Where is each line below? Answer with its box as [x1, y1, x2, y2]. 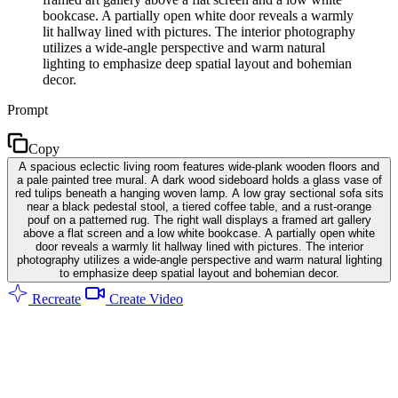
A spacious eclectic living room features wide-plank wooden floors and [19, 159, 379, 173]
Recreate [28, 291, 81, 306]
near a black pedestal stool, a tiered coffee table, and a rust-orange [27, 199, 371, 213]
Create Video [106, 291, 183, 306]
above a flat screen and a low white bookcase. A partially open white [23, 226, 375, 240]
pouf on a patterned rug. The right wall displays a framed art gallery [27, 212, 371, 227]
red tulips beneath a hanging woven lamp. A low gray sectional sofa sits [14, 186, 384, 200]
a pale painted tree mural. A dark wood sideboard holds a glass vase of [16, 172, 382, 187]
